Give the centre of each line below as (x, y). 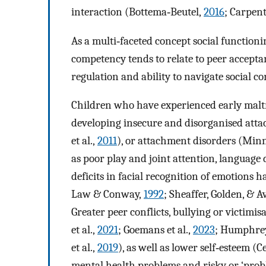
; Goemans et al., (156, 230)
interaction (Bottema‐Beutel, (137, 12)
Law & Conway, (107, 194)
